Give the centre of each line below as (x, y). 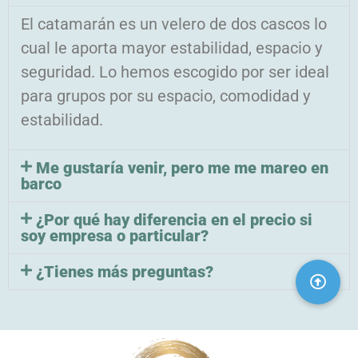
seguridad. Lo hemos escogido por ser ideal (175, 72)
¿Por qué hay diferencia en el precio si (175, 219)
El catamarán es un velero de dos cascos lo (174, 24)
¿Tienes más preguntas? (125, 271)
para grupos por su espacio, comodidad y (165, 96)
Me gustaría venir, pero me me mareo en (183, 167)
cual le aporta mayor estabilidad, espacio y (171, 48)
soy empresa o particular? (115, 235)
